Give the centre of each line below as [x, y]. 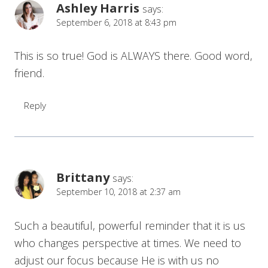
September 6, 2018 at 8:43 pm [116, 22]
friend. [29, 73]
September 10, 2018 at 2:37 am [118, 192]
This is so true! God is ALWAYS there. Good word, [133, 56]
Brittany [83, 177]
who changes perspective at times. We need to [128, 243]
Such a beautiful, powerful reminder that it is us [130, 225]
